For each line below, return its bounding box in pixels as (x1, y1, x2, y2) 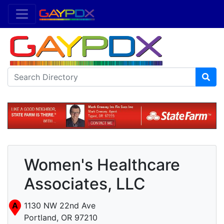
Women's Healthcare (24, 155, 180, 175)
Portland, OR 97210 (24, 212, 97, 223)
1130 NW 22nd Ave (24, 200, 95, 211)
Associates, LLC (24, 174, 145, 194)
